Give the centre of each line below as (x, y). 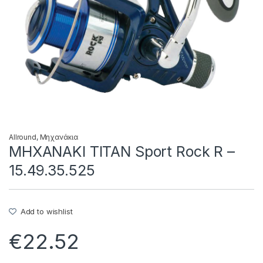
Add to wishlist (46, 211)
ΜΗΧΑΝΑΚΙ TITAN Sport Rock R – (122, 151)
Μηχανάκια (59, 137)
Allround (23, 137)
